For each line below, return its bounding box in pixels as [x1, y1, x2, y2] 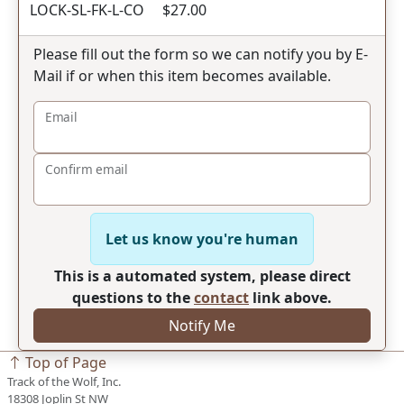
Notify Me [169, 316, 235, 335]
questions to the [72, 288, 194, 308]
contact [194, 288, 249, 308]
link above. [249, 288, 332, 308]
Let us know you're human [106, 229, 298, 249]
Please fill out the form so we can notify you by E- [33, 44, 368, 64]
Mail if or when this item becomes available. [33, 66, 331, 86]
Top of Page [22, 353, 106, 372]
